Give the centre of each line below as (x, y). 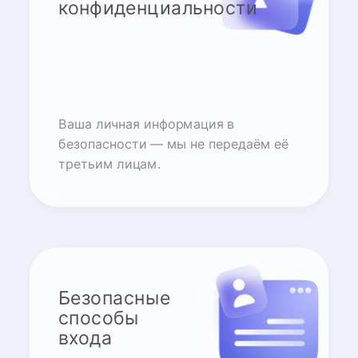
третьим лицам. (109, 165)
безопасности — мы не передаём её (173, 145)
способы (98, 318)
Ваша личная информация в (146, 125)
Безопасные (114, 297)
